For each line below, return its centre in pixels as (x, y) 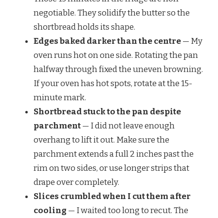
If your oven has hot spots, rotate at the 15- (113, 84)
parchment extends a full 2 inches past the (114, 154)
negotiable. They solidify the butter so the (112, 13)
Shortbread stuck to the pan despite (107, 112)
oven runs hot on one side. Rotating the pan (116, 55)
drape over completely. (76, 182)
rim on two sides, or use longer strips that (111, 168)
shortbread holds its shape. (84, 27)
